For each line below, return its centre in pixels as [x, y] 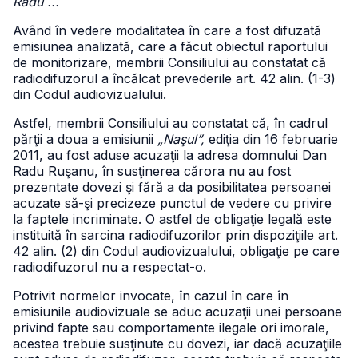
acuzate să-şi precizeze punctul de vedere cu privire [172, 203]
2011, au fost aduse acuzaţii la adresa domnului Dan [170, 155]
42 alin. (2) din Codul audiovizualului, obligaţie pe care [176, 251]
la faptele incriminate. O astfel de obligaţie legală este [172, 219]
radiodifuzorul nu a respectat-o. [109, 267]
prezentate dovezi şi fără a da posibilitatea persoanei [172, 187]
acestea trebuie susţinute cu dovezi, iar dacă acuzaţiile [177, 344]
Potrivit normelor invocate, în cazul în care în [151, 296]
